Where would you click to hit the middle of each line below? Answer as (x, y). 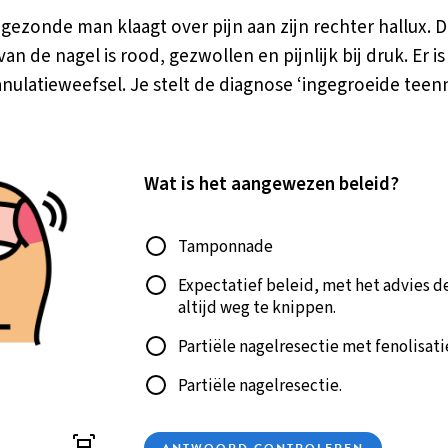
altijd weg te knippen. (257, 307)
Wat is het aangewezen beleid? (271, 184)
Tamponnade (225, 246)
